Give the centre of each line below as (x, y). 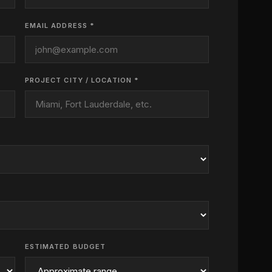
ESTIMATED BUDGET (65, 246)
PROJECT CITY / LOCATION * (82, 80)
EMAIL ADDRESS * (60, 25)
